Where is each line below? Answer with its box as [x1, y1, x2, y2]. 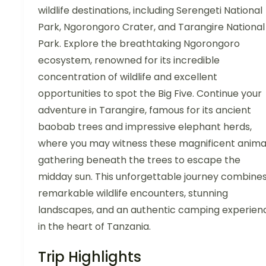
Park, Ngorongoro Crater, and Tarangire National [38, 20, 265, 34]
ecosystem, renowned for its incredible [38, 53, 220, 67]
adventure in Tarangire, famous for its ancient [38, 103, 251, 117]
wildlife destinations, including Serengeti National [38, 3, 262, 17]
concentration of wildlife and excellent [38, 69, 217, 84]
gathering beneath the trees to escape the [38, 153, 240, 167]
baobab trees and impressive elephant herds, [38, 119, 252, 134]
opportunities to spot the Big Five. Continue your [38, 86, 262, 100]
